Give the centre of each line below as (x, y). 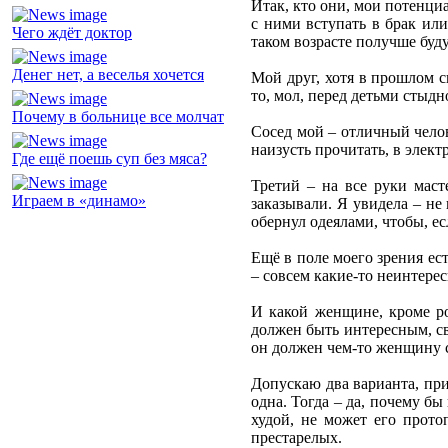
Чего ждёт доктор (72, 33)
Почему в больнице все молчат (118, 117)
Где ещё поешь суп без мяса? (109, 159)
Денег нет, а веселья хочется (108, 75)
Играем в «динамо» (79, 201)
